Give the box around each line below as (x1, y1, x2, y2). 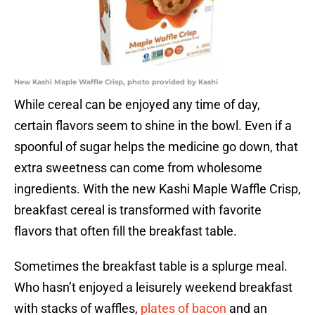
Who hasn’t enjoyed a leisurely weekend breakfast (14, 280, 292, 295)
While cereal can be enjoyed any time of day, (14, 97, 260, 112)
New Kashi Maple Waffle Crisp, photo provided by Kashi (14, 77, 218, 87)
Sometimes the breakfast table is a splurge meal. (14, 259, 288, 274)
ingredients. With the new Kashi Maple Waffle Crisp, (14, 181, 301, 197)
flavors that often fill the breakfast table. (14, 224, 237, 239)
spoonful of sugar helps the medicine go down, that (14, 139, 298, 155)
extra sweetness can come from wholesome (14, 160, 262, 176)
